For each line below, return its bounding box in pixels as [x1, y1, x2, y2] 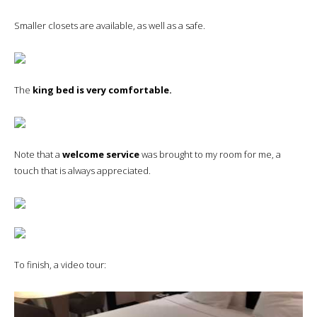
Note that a [14, 148, 62, 161]
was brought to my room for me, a [139, 148, 281, 161]
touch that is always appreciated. [14, 164, 151, 178]
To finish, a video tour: [14, 258, 106, 272]
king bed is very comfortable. [33, 83, 172, 97]
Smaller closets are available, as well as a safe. [14, 19, 205, 33]
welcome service [62, 148, 139, 161]
